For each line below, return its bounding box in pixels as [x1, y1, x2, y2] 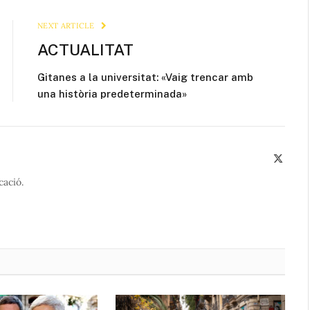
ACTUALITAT [37, 40, 134, 60]
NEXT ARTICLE [37, 21, 97, 31]
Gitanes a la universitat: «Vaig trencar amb [37, 71, 253, 84]
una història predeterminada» [37, 88, 187, 100]
